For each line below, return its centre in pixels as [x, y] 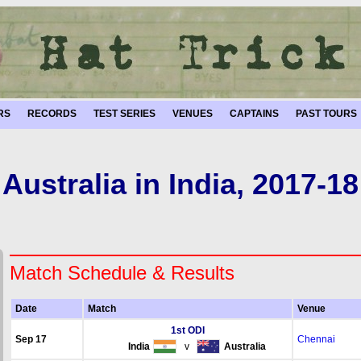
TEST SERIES [124, 114]
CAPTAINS [254, 114]
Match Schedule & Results [122, 273]
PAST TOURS [326, 114]
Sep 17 [31, 339]
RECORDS [52, 114]
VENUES [193, 114]
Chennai [316, 339]
